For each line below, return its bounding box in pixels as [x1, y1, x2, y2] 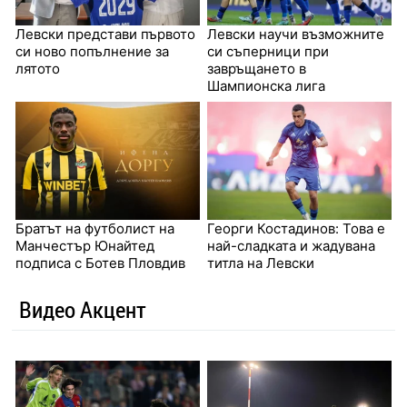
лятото [15, 60, 60, 78]
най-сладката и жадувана [207, 237, 375, 255]
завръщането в [207, 60, 306, 78]
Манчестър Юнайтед [15, 237, 154, 255]
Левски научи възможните [207, 25, 384, 44]
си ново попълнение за [15, 43, 169, 61]
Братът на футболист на [15, 220, 174, 238]
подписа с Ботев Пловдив [15, 254, 185, 273]
